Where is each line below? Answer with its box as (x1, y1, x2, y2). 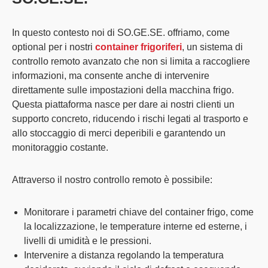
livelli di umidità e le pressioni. (24, 236, 151, 246)
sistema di (200, 42, 243, 53)
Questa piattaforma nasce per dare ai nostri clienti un (12, 99, 234, 110)
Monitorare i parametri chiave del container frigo (24, 207, 226, 218)
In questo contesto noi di (12, 28, 117, 38)
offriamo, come (165, 28, 230, 38)
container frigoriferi (95, 42, 182, 53)
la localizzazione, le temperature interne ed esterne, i (24, 221, 247, 232)
